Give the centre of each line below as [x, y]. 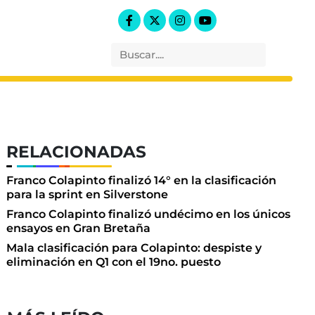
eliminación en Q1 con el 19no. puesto [114, 262]
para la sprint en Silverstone [88, 195]
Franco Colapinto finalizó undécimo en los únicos [149, 214]
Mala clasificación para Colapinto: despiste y [134, 248]
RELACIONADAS [77, 152]
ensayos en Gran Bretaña [79, 229]
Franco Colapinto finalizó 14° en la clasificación [142, 181]
